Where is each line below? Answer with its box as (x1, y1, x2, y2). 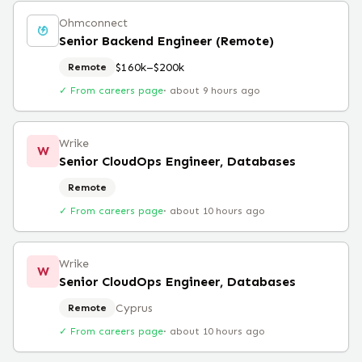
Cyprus (116, 301, 153, 315)
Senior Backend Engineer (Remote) (59, 33, 274, 48)
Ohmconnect (59, 16, 128, 30)
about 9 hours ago (170, 85, 260, 96)
